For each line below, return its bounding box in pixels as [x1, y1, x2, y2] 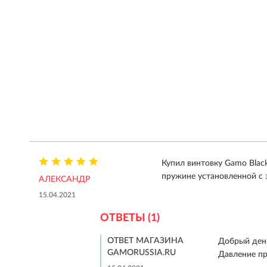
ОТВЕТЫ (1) [100, 213, 160, 223]
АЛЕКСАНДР [39, 175, 90, 184]
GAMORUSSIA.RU [107, 249, 176, 257]
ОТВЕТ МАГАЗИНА [107, 237, 184, 245]
